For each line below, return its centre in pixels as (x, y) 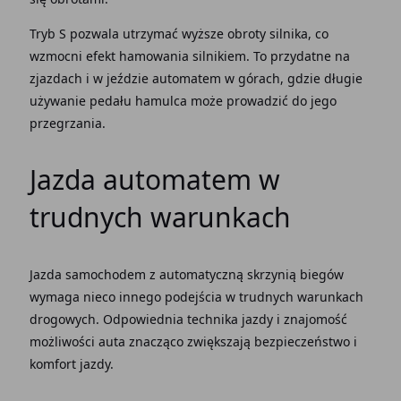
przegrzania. (67, 123)
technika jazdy (231, 319)
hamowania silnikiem (182, 56)
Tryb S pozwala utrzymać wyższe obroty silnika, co (179, 34)
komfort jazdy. (71, 364)
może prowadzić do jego (263, 101)
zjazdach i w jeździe (90, 78)
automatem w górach (216, 78)
